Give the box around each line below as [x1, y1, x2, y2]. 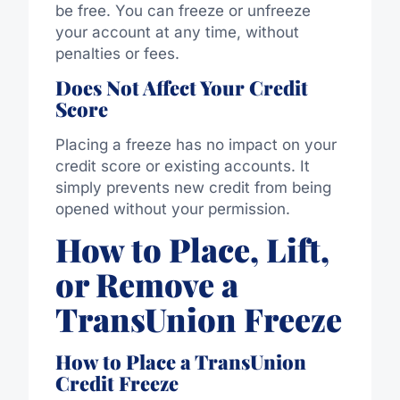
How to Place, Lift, [54, 228, 329, 271]
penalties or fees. [54, 44, 179, 62]
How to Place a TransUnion [54, 348, 306, 376]
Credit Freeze [54, 370, 179, 397]
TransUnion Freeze [54, 297, 342, 341]
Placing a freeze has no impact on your [54, 135, 337, 154]
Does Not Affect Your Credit [54, 73, 308, 101]
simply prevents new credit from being [54, 178, 331, 196]
